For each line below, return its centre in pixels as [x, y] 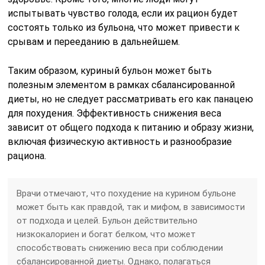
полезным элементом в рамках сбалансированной [122, 85]
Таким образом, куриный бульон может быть [110, 70]
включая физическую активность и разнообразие [120, 141]
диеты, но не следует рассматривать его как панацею [131, 99]
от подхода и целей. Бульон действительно [107, 220]
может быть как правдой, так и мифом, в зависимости [131, 207]
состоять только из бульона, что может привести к [124, 27]
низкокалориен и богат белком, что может [106, 234]
